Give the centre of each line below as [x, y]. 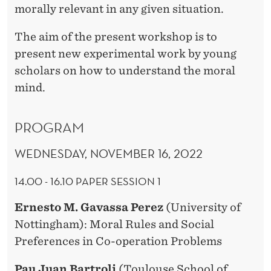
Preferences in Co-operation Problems [118, 241]
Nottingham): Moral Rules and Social [114, 224]
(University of [202, 207]
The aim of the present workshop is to [116, 36]
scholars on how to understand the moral [125, 70]
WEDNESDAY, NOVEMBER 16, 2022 [109, 154]
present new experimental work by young [126, 53]
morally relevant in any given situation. [120, 8]
